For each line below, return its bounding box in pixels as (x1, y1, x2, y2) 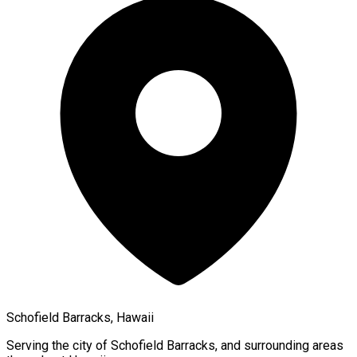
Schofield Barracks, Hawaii (6, 310, 154, 326)
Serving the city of (6, 338, 111, 354)
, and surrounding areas (215, 338, 343, 354)
